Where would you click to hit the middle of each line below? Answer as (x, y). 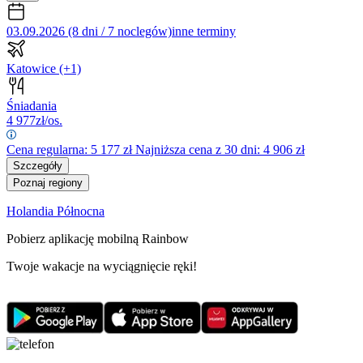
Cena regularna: (49, 149)
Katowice (33, 68)
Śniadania (32, 105)
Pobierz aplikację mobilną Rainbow (98, 238)
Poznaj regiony (48, 182)
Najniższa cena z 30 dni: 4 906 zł (220, 149)
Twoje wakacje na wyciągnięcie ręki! (102, 266)
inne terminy (204, 31)
